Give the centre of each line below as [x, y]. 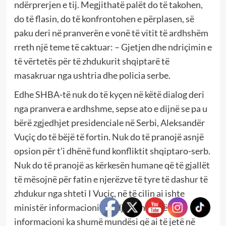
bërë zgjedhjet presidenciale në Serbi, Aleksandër [109, 122]
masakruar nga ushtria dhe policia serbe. [92, 75]
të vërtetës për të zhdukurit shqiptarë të [92, 61]
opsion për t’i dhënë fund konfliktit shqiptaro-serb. [112, 151]
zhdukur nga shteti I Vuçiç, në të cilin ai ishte [99, 193]
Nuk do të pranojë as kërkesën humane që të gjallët [112, 165]
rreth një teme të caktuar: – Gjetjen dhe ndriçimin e [113, 47]
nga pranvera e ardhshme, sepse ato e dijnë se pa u [110, 108]
